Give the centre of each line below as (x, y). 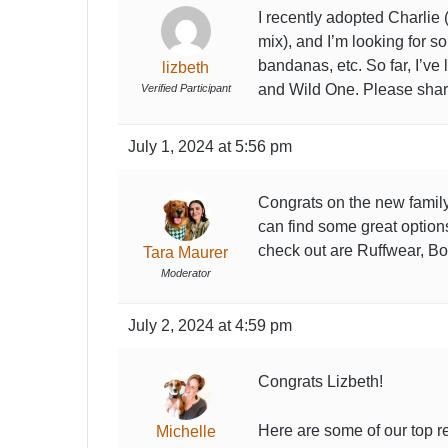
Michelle (185, 431)
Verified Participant (185, 88)
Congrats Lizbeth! (320, 381)
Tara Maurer (185, 252)
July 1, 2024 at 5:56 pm (210, 146)
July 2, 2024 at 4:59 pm (210, 325)
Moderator (185, 273)
